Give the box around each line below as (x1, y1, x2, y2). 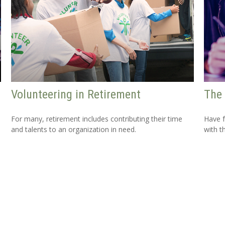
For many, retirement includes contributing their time (11, 114, 183, 124)
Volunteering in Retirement (11, 87, 141, 102)
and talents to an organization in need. (11, 125, 137, 135)
